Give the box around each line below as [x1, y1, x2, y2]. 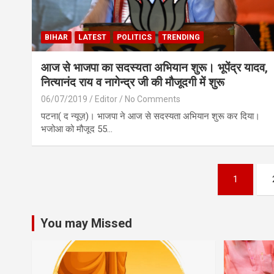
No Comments [125, 94, 180, 104]
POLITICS [117, 32, 152, 42]
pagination [31, 188, 124, 212]
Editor [95, 94, 117, 104]
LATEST [78, 32, 106, 42]
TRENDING [162, 32, 200, 42]
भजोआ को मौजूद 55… [41, 123, 113, 135]
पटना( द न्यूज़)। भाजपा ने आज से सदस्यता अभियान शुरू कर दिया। [41, 110, 260, 122]
